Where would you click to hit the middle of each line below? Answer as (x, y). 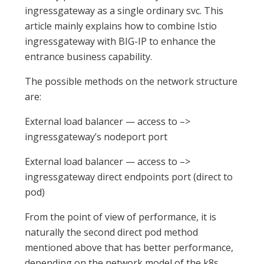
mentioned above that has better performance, (129, 248)
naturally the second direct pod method (112, 232)
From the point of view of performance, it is (121, 217)
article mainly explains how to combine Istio (121, 26)
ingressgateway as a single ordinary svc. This (124, 11)
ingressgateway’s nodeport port (96, 137)
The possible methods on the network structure (131, 82)
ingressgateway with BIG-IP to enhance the (121, 42)
